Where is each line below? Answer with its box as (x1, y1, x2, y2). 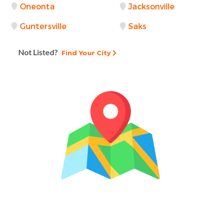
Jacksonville (128, 1, 175, 11)
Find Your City (58, 48, 112, 57)
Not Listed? (18, 47, 58, 57)
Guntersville (20, 21, 67, 31)
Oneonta (20, 1, 55, 11)
